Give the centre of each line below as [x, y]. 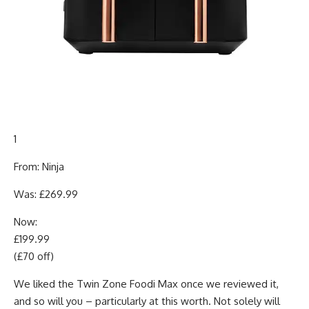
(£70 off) [34, 256]
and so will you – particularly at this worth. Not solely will [147, 301]
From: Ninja [39, 167]
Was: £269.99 [46, 194]
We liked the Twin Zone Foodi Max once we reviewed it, [146, 284]
